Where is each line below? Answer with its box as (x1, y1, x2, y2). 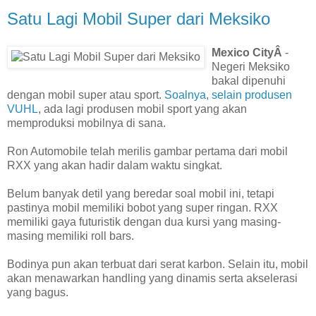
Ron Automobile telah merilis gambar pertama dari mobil (7, 145, 288, 157)
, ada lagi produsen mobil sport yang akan (38, 102, 247, 115)
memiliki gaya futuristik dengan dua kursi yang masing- (7, 215, 281, 228)
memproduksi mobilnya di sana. (7, 116, 166, 129)
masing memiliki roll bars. (7, 229, 134, 242)
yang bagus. (7, 286, 68, 298)
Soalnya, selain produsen (164, 88, 292, 101)
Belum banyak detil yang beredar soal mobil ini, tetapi (7, 187, 274, 200)
